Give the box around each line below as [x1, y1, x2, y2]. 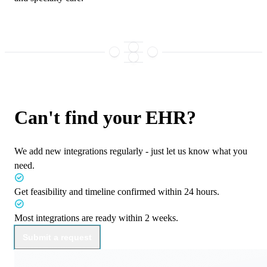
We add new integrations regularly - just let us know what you [14, 146, 247, 157]
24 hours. [184, 187, 219, 197]
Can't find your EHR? [14, 107, 196, 129]
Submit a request [23, 232, 92, 243]
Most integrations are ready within [14, 213, 145, 223]
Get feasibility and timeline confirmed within [14, 187, 184, 197]
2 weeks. [145, 213, 178, 223]
